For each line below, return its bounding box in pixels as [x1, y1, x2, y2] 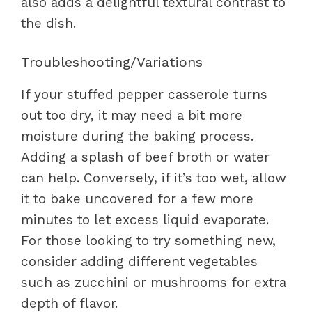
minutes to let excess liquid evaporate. [21, 212, 269, 228]
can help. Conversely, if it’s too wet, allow [21, 170, 286, 187]
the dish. [21, 15, 76, 31]
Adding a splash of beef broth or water [21, 149, 270, 166]
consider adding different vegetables [21, 253, 258, 270]
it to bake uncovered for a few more [21, 191, 253, 208]
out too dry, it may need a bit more [21, 107, 242, 124]
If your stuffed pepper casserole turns [21, 86, 267, 103]
